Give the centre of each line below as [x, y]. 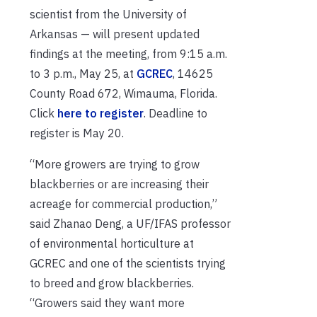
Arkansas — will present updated [115, 34]
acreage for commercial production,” [123, 203]
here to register [100, 113]
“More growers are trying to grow [115, 164]
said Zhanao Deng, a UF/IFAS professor [130, 223]
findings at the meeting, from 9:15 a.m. [128, 53]
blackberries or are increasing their [119, 184]
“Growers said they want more [107, 302]
